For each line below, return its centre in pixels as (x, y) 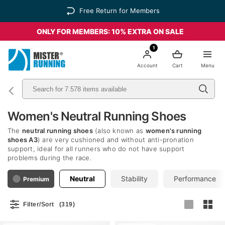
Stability (134, 179)
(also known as (119, 131)
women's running (174, 131)
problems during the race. (49, 158)
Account (147, 65)
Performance (195, 179)
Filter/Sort (39, 204)
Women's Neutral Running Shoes (97, 116)
